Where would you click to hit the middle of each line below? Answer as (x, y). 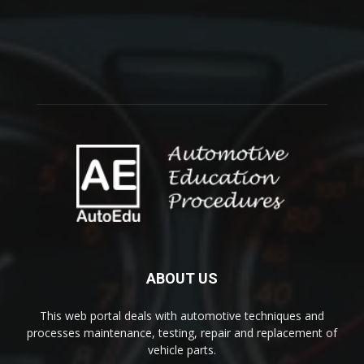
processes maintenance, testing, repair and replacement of (182, 332)
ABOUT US (182, 278)
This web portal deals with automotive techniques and (182, 315)
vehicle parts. (182, 349)
